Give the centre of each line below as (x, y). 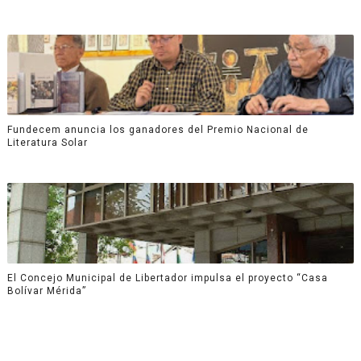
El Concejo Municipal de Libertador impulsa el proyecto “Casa (167, 278)
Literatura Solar (47, 142)
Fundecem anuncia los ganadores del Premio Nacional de (158, 129)
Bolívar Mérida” (46, 290)
